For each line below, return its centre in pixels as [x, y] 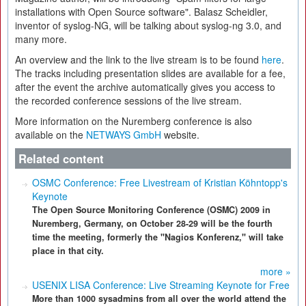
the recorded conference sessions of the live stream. [128, 100]
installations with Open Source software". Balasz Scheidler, [141, 12]
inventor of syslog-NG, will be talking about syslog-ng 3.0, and [148, 25]
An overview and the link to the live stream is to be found [138, 59]
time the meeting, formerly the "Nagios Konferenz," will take [158, 237]
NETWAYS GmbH [125, 135]
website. [182, 135]
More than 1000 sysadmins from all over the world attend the [159, 298]
